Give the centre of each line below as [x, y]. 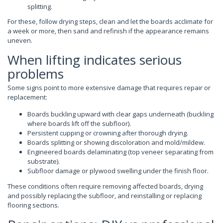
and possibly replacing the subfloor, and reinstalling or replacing [105, 195]
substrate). [44, 161]
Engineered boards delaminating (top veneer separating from [120, 152]
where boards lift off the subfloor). [79, 123]
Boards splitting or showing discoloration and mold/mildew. [116, 142]
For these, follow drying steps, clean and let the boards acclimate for [110, 21]
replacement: [27, 97]
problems [36, 74]
